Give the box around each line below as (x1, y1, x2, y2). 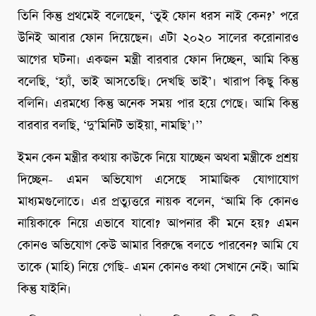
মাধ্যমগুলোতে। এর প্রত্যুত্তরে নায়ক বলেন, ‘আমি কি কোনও (18, 193, 298, 211)
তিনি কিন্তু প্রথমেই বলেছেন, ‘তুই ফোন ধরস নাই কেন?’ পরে (18, 8, 298, 25)
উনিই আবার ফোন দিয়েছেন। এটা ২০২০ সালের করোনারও (18, 30, 298, 47)
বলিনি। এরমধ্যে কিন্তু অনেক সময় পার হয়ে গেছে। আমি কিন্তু (18, 95, 298, 113)
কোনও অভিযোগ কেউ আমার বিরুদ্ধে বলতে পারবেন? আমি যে (18, 237, 298, 255)
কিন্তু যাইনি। (18, 281, 71, 298)
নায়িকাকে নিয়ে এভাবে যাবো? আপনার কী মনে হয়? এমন (18, 215, 298, 233)
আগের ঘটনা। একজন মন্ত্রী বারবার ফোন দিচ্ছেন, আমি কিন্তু (18, 51, 298, 69)
